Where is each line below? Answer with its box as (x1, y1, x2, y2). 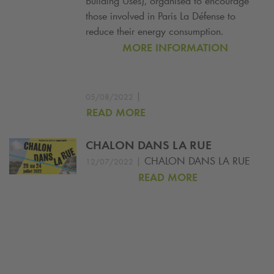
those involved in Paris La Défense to (86, 9, 235, 23)
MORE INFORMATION (122, 41, 228, 55)
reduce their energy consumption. (86, 24, 223, 39)
